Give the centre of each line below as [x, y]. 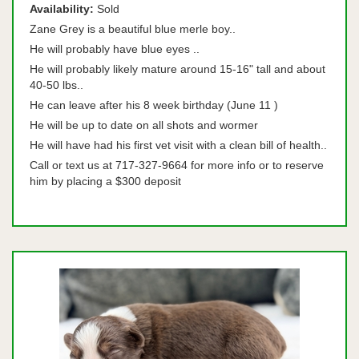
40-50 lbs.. [61, 85]
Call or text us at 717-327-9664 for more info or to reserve [177, 165]
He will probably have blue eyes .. [116, 49]
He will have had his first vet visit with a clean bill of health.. [178, 145]
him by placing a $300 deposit [105, 181]
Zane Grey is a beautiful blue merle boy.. [137, 29]
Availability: [62, 9]
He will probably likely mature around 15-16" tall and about [177, 69]
